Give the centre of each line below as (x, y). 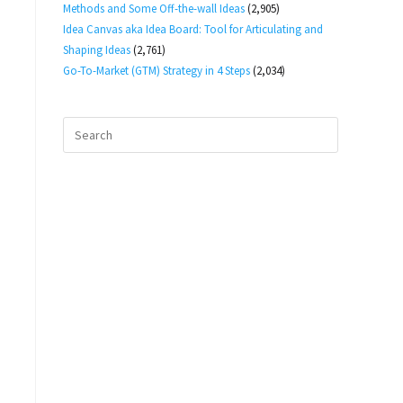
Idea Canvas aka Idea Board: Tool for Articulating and (193, 29)
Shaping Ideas (97, 50)
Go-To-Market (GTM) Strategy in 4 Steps (157, 71)
